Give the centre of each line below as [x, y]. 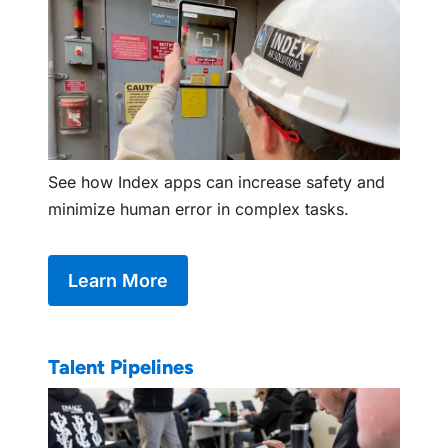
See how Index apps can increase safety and [216, 181]
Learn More [118, 280]
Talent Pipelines [121, 366]
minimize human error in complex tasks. [198, 208]
